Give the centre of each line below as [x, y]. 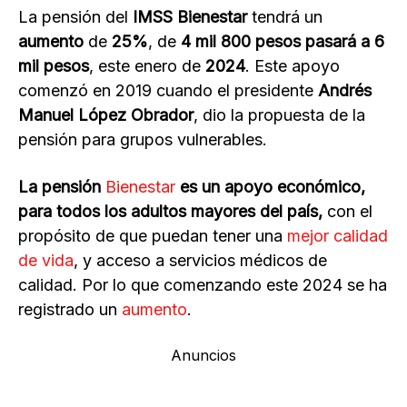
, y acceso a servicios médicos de [200, 261]
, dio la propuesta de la [279, 115]
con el [347, 212]
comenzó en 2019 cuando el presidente [168, 91]
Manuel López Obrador [106, 115]
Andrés [345, 91]
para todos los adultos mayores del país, [170, 212]
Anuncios [203, 356]
